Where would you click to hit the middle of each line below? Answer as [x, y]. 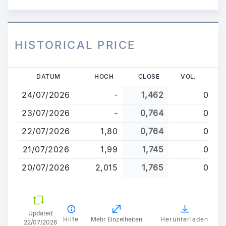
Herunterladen [184, 219]
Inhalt [28, 98]
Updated [40, 213]
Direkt [29, 73]
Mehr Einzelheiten [117, 219]
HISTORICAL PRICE [75, 45]
